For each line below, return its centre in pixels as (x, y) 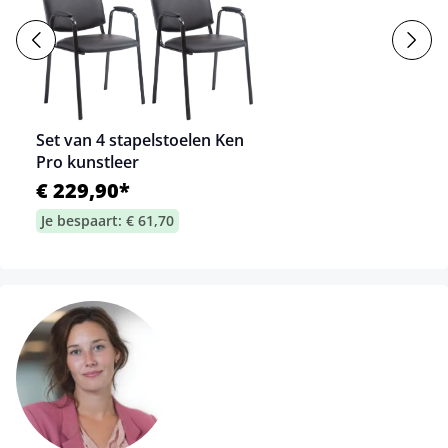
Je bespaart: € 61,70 (107, 221)
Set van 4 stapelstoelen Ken (140, 140)
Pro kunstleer (87, 162)
